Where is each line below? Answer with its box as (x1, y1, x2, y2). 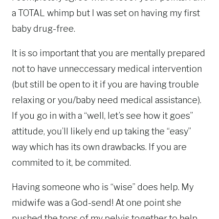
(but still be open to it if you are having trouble (12, 79, 199, 90)
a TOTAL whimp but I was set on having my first (12, 8, 200, 19)
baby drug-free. (12, 23, 75, 34)
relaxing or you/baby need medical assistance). (12, 95, 201, 106)
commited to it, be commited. (12, 157, 131, 168)
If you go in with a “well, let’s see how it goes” (12, 110, 193, 121)
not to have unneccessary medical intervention (12, 64, 202, 74)
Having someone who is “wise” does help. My (12, 182, 194, 193)
